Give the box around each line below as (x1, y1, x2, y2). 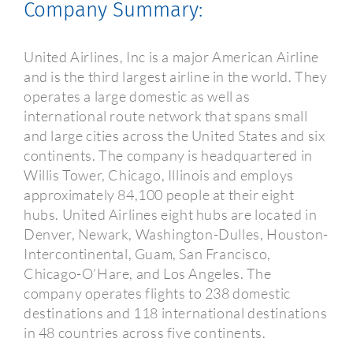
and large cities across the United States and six (23, 127, 325, 145)
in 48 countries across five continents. (23, 324, 266, 342)
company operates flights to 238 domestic (23, 284, 291, 303)
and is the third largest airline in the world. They (23, 68, 328, 86)
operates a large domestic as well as (23, 87, 251, 106)
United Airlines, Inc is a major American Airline (23, 48, 322, 66)
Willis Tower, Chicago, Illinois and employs (23, 166, 294, 184)
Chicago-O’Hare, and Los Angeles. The (23, 265, 272, 283)
